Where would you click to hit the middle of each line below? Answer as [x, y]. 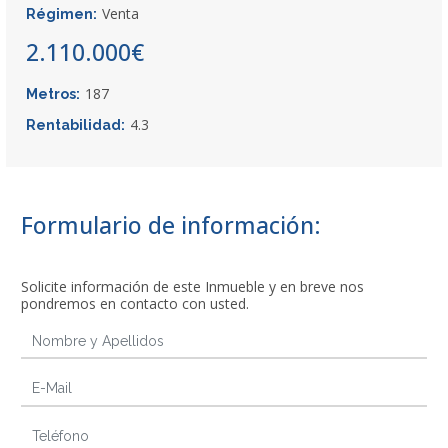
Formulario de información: [171, 224]
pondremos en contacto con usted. [135, 303]
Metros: [53, 93]
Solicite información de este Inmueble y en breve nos [192, 286]
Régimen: [61, 13]
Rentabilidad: [75, 124]
